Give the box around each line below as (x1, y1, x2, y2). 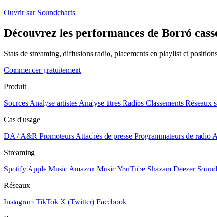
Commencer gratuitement (4, 65, 81, 74)
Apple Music (28, 164, 67, 173)
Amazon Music (69, 164, 116, 173)
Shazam (147, 164, 171, 173)
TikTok (36, 197, 58, 206)
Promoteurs (39, 131, 74, 140)
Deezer (173, 164, 195, 173)
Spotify (4, 164, 26, 173)
